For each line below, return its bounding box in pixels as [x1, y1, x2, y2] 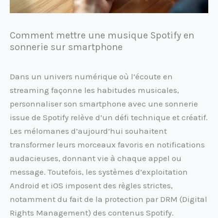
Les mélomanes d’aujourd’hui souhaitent [10, 126, 167, 136]
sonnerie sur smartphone [10, 41, 123, 53]
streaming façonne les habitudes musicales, [10, 85, 179, 95]
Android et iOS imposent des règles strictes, [10, 181, 173, 191]
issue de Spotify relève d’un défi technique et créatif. [10, 112, 208, 123]
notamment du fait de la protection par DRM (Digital [10, 194, 207, 204]
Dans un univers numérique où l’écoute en [10, 72, 173, 82]
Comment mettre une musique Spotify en [10, 30, 194, 41]
